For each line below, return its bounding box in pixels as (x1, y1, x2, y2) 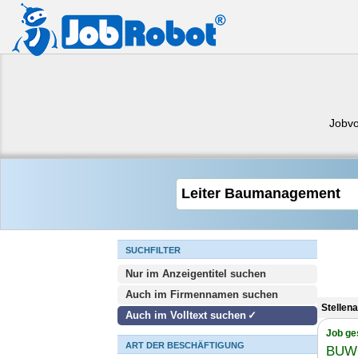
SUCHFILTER (125, 245, 181, 255)
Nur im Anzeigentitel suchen (125, 268, 266, 280)
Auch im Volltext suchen (125, 309, 246, 321)
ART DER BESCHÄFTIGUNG (125, 340, 245, 350)
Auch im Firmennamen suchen (125, 288, 278, 300)
